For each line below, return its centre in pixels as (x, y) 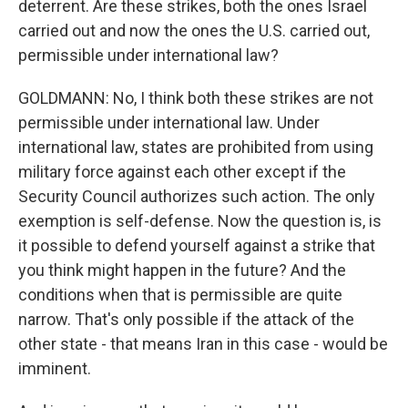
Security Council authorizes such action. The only (197, 196)
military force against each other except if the (182, 172)
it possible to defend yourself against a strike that (197, 245)
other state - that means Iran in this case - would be (203, 344)
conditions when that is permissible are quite (180, 295)
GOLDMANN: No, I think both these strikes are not (196, 98)
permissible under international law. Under (169, 122)
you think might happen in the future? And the (182, 270)
